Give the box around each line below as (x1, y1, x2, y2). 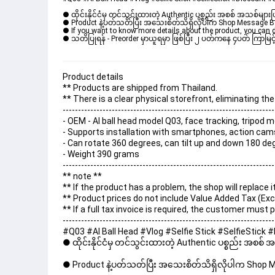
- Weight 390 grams (63, 149, 139, 160)
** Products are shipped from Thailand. (63, 83, 217, 93)
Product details (63, 72, 123, 82)
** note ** (63, 171, 102, 182)
